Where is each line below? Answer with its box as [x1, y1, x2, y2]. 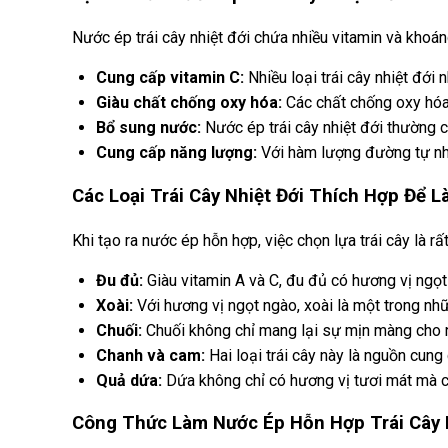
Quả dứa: [96, 370, 162, 390]
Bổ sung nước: [96, 118, 201, 138]
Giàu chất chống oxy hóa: [96, 93, 282, 113]
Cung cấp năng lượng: [96, 143, 257, 163]
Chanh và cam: [96, 345, 205, 365]
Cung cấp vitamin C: [96, 68, 244, 88]
